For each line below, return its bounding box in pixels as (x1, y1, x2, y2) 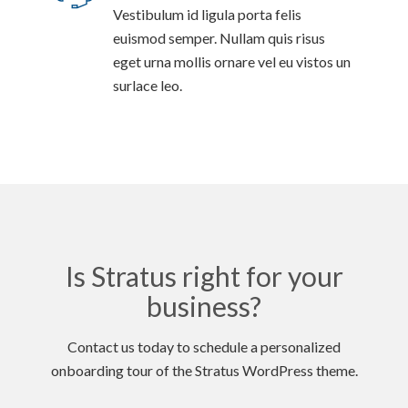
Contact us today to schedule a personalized (67, 338, 341, 355)
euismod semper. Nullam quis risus (113, 29, 325, 46)
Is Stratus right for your (65, 260, 343, 292)
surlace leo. (113, 76, 182, 94)
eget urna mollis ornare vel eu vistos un (113, 53, 351, 70)
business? (147, 290, 261, 322)
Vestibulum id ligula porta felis (113, 5, 301, 23)
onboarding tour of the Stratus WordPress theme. (50, 362, 358, 379)
